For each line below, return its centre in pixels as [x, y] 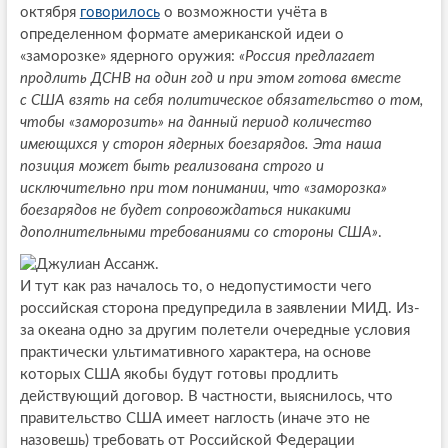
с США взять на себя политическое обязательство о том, [221, 101]
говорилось [119, 13]
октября [49, 13]
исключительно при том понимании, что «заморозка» [203, 189]
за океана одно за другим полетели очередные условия [214, 331]
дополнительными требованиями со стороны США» [198, 233]
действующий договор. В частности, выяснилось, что [206, 397]
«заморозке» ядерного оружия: [129, 57]
